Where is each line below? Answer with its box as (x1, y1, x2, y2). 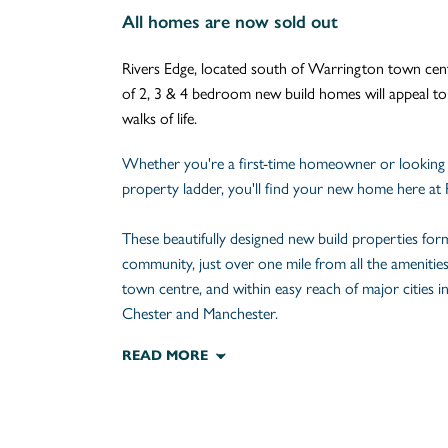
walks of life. (122, 106, 197, 130)
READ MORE (122, 347, 208, 365)
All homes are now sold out (122, 11, 338, 34)
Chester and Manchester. (122, 301, 278, 325)
